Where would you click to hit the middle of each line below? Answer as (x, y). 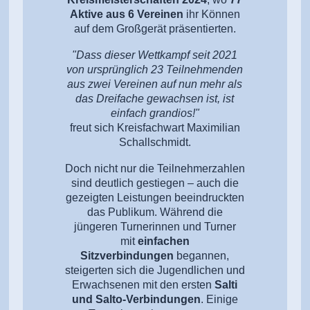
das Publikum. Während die (155, 212)
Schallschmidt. (155, 142)
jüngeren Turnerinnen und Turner (155, 226)
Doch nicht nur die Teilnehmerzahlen (155, 168)
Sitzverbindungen (127, 255)
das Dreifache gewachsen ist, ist (155, 98)
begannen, (202, 255)
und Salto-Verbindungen (136, 299)
